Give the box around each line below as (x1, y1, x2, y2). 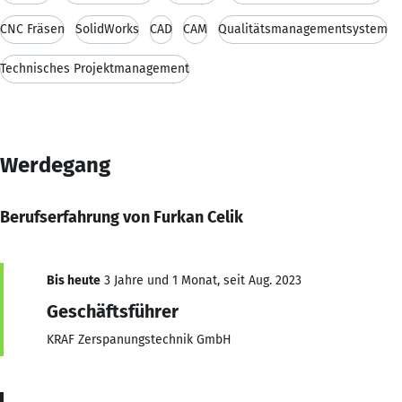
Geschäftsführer (47, 300, 179, 322)
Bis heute (47, 272, 100, 288)
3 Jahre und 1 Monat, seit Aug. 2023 (100, 272, 301, 288)
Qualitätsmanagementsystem (218, 21, 388, 37)
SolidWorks (75, 21, 139, 37)
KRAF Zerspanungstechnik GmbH (47, 331, 232, 347)
